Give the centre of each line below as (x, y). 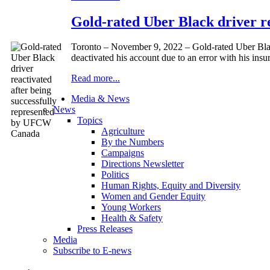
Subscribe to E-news (92, 251)
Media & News (100, 99)
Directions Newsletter (143, 164)
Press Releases (105, 229)
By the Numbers (133, 142)
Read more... (96, 78)
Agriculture (123, 131)
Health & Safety (132, 218)
